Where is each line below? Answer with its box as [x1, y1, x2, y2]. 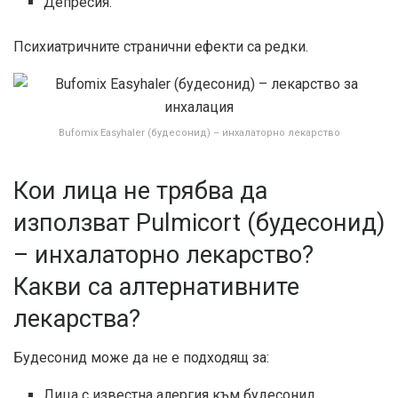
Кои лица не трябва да [13, 176, 267, 205]
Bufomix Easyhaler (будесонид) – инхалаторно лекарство [58, 127, 340, 139]
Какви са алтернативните [13, 272, 299, 301]
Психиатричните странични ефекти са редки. [13, 38, 308, 56]
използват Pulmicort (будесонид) [13, 208, 385, 237]
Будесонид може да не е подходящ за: [13, 349, 269, 367]
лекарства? [13, 304, 140, 333]
